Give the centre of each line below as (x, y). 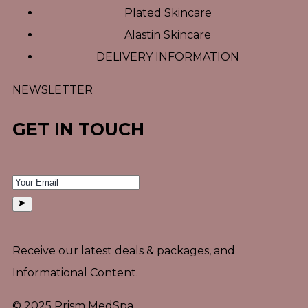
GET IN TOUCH (78, 129)
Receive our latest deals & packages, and (124, 250)
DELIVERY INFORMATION (168, 56)
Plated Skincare (168, 12)
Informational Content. (75, 272)
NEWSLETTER (53, 89)
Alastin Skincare (168, 34)
